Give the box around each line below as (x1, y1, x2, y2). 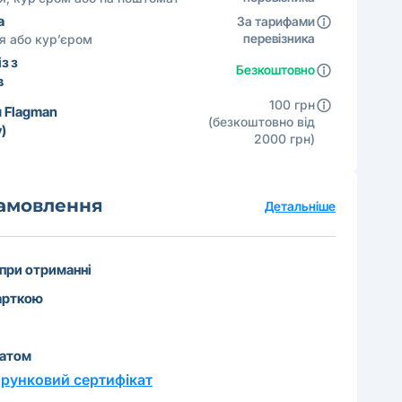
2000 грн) (254, 131, 315, 146)
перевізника (243, 31, 315, 46)
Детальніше (265, 197, 336, 214)
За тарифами (237, 13, 315, 29)
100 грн (269, 97, 315, 112)
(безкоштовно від (208, 114, 315, 129)
